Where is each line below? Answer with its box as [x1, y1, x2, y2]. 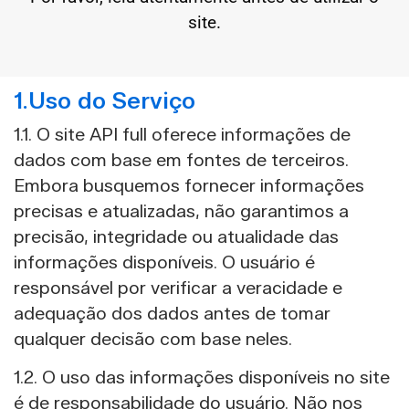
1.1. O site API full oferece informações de [14, 121, 351, 148]
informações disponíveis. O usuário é [14, 249, 315, 276]
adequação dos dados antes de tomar [14, 300, 330, 327]
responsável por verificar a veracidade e [14, 275, 342, 301]
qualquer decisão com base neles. [14, 326, 292, 352]
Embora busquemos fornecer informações [14, 173, 364, 199]
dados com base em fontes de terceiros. [14, 147, 349, 173]
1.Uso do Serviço [14, 84, 195, 119]
